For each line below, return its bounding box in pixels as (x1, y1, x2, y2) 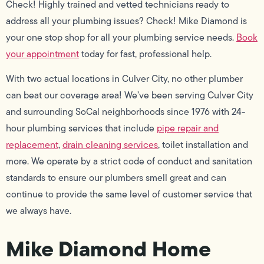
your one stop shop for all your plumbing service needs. (6, 30, 236, 44)
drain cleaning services (62, 138, 158, 152)
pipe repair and (157, 121, 219, 136)
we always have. (6, 204, 71, 218)
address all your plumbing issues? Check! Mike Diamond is (6, 14, 247, 28)
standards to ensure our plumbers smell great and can (6, 171, 226, 185)
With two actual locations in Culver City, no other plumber (6, 72, 243, 86)
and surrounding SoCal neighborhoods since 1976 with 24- (6, 105, 245, 119)
